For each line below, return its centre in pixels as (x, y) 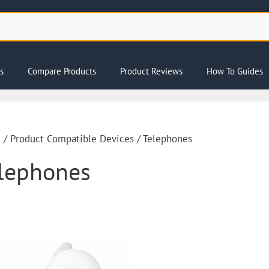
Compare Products (62, 71)
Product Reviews (151, 71)
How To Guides (235, 71)
